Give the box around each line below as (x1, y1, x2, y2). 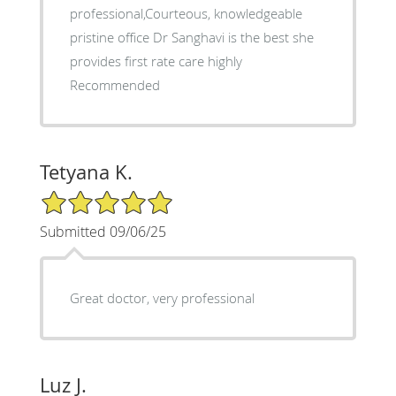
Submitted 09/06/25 (39, 221, 166, 241)
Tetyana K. (39, 158, 133, 185)
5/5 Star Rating (39, 187, 127, 205)
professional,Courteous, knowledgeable (69, 4, 302, 22)
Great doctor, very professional (69, 288, 255, 307)
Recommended (69, 75, 160, 94)
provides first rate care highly (69, 51, 242, 70)
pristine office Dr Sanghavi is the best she (69, 27, 314, 46)
